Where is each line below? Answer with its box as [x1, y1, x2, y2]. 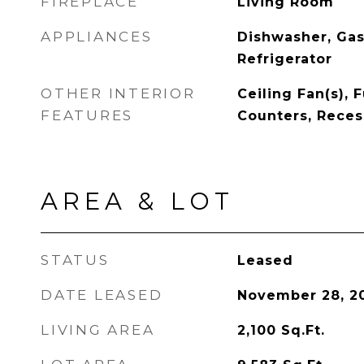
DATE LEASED [41, 287, 163, 303]
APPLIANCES [41, 28, 153, 45]
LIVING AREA [41, 322, 155, 338]
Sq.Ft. [280, 323, 325, 338]
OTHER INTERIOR [41, 85, 196, 102]
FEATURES [41, 107, 133, 123]
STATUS [41, 252, 110, 268]
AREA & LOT [41, 187, 234, 215]
